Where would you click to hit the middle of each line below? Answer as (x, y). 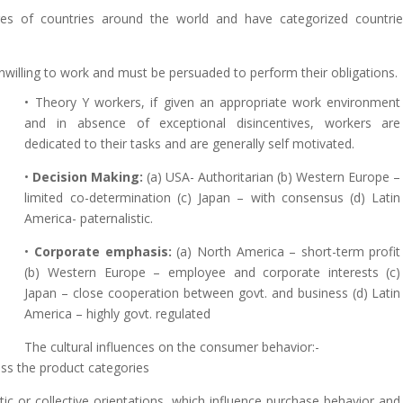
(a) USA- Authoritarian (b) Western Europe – (272, 177)
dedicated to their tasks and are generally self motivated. (190, 143)
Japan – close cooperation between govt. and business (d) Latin (213, 293)
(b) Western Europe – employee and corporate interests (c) (213, 272)
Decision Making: (88, 177)
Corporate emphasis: (103, 251)
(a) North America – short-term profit (286, 251)
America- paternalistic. (89, 218)
